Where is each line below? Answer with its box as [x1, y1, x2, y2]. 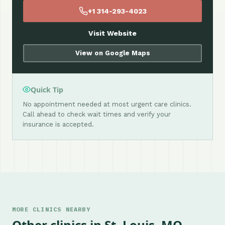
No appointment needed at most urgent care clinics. [23, 100, 191, 108]
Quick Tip [31, 84, 63, 94]
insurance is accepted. [23, 120, 94, 128]
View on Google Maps [75, 49, 150, 57]
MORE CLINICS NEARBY [12, 205, 90, 213]
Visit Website [88, 29, 137, 37]
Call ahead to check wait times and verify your [23, 110, 171, 118]
